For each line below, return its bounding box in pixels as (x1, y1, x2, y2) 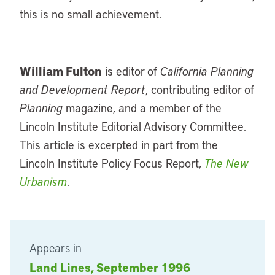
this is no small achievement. (20, 6, 161, 21)
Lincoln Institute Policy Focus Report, (20, 155, 204, 171)
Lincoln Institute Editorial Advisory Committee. (20, 118, 246, 134)
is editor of (102, 63, 160, 79)
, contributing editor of (145, 82, 254, 97)
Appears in (29, 240, 82, 255)
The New (204, 155, 249, 171)
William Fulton (20, 63, 102, 79)
